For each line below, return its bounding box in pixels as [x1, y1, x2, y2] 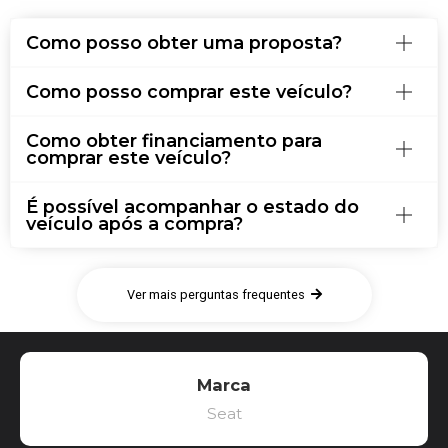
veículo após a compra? [26, 213, 243, 235]
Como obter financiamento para [26, 130, 322, 152]
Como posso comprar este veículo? [26, 81, 352, 103]
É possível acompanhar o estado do [26, 196, 359, 218]
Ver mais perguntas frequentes [126, 287, 305, 303]
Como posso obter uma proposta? [26, 32, 342, 54]
